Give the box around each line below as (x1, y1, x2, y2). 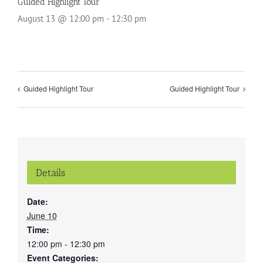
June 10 (26, 209, 57, 221)
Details (35, 166, 65, 178)
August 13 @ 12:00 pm (18, 12, 104, 24)
